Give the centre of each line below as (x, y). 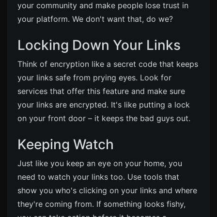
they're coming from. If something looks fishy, (101, 204)
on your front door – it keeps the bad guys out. (104, 118)
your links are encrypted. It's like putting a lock (104, 105)
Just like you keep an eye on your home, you (100, 163)
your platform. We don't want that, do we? (95, 19)
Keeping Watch (66, 144)
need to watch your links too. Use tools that (98, 177)
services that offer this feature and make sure (101, 91)
